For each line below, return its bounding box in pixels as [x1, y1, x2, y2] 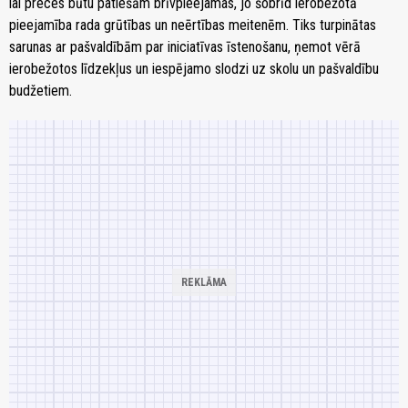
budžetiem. [9, 81, 72, 99]
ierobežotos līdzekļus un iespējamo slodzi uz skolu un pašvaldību [9, 59, 379, 77]
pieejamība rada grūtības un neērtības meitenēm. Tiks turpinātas [9, 15, 376, 34]
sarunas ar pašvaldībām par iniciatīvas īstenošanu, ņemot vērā [9, 37, 361, 56]
